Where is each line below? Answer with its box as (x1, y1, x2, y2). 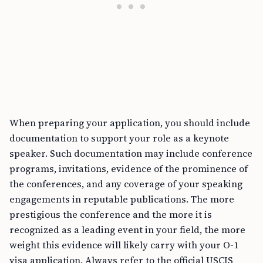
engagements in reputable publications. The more (9, 193, 234, 205)
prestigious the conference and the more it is (9, 208, 212, 221)
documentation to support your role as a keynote (9, 131, 229, 144)
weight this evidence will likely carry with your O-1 (9, 238, 238, 251)
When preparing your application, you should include (9, 116, 250, 129)
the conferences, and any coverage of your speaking (9, 177, 242, 190)
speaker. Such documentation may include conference (9, 147, 252, 160)
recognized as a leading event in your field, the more (9, 223, 245, 236)
